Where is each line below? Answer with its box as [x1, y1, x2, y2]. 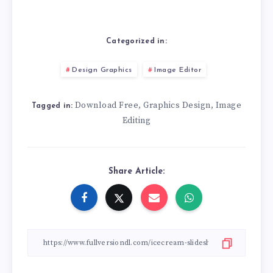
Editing [122, 115, 151, 127]
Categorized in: [106, 38, 167, 46]
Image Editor [154, 66, 202, 74]
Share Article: [108, 167, 165, 177]
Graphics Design [143, 100, 211, 112]
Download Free [74, 100, 139, 112]
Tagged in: [31, 102, 73, 110]
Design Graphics [72, 66, 132, 74]
